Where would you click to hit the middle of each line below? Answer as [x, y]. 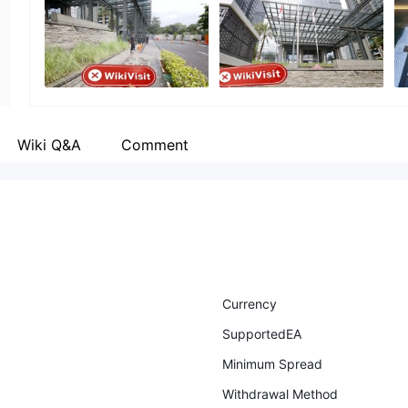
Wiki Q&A [49, 144]
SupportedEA [262, 334]
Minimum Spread [272, 364]
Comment [155, 144]
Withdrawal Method [280, 394]
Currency [250, 304]
